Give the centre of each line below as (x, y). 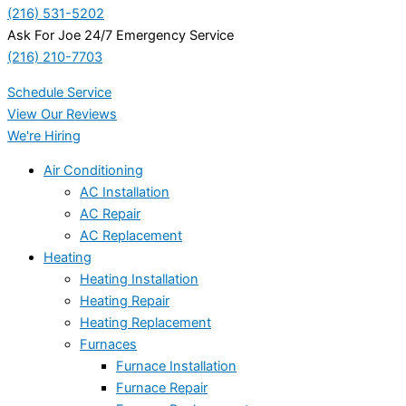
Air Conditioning (93, 171)
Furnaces (108, 345)
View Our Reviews (62, 114)
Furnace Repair (162, 388)
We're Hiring (44, 135)
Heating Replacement (145, 323)
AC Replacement (131, 236)
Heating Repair (125, 301)
